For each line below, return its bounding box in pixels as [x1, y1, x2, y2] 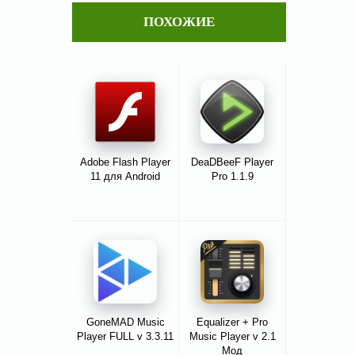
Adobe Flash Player [80, 156, 170, 169]
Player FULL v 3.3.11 [77, 330, 174, 343]
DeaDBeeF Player [191, 156, 273, 169]
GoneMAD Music [86, 316, 165, 329]
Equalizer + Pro [197, 316, 268, 329]
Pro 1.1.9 [211, 170, 254, 183]
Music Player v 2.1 [189, 330, 276, 343]
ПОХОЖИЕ [143, 14, 215, 30]
